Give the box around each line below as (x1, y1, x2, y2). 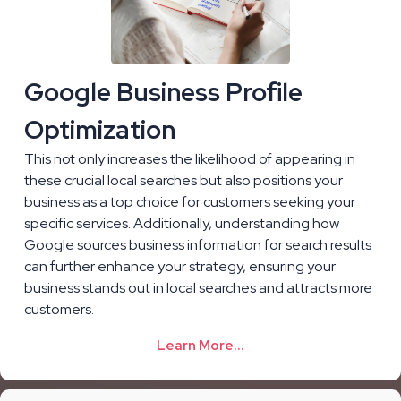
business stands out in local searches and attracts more (24, 277, 372, 297)
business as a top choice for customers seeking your (24, 192, 355, 211)
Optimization (24, 112, 175, 147)
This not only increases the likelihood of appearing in (24, 149, 355, 168)
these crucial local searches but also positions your (24, 170, 343, 190)
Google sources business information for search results (24, 235, 371, 254)
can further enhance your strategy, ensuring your (24, 256, 336, 276)
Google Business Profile (24, 74, 303, 109)
